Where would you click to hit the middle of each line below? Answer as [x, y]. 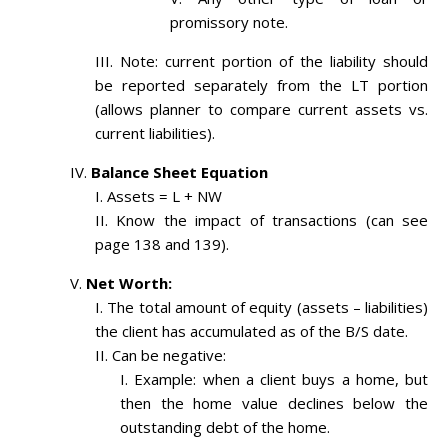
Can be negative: [169, 355]
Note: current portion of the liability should [274, 61]
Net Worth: [129, 283]
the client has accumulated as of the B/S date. [251, 331]
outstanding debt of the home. [225, 427]
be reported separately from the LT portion [261, 85]
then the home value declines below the [274, 403]
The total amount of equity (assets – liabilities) [267, 307]
